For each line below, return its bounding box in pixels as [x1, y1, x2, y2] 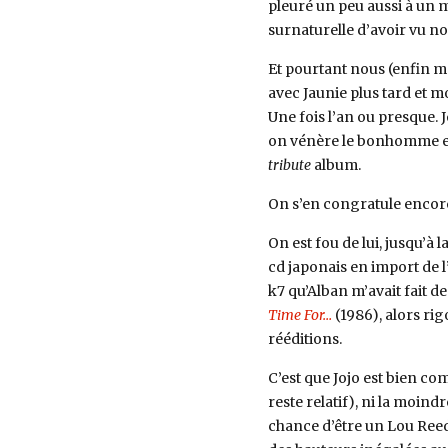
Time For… [267, 306, 332, 325]
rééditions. [267, 330, 342, 349]
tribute [267, 156, 311, 175]
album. [310, 156, 361, 175]
